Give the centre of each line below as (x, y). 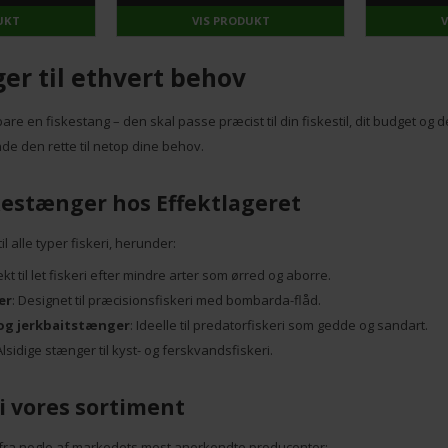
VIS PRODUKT (230, 21)
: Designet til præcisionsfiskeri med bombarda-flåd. (166, 299)
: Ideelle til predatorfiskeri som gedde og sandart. (278, 324)
